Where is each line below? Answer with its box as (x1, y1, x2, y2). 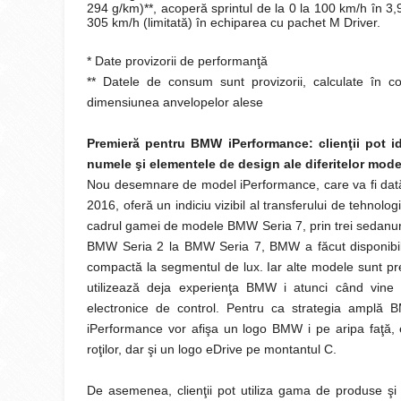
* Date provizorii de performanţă (87, 54, 268, 68)
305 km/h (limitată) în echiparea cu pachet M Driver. (87, 15, 380, 30)
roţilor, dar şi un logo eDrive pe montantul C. (87, 342, 337, 356)
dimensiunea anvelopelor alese (87, 95, 263, 109)
